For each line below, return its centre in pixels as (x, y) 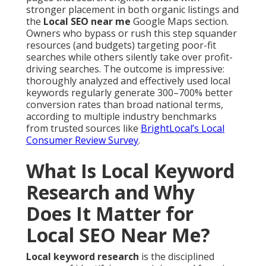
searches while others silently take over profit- (129, 57)
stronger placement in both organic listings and (132, 10)
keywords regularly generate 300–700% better (129, 93)
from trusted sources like (83, 129)
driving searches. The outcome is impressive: (125, 69)
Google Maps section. (180, 22)
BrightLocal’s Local (183, 129)
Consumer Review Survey (82, 140)
